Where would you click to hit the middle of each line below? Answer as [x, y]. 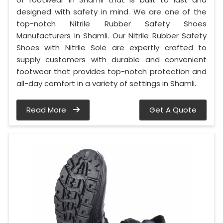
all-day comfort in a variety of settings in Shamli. [106, 84]
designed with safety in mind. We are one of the [111, 12]
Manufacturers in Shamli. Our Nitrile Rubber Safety [111, 36]
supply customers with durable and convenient [111, 60]
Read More [47, 110]
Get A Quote [173, 110]
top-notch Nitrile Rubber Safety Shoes [111, 24]
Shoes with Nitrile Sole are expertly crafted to [111, 48]
